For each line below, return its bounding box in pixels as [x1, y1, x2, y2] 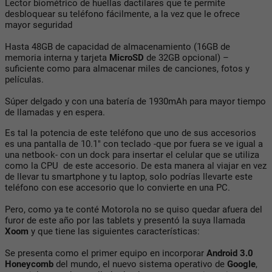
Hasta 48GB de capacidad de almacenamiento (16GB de [5, 41, 230, 52]
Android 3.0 [206, 247, 253, 259]
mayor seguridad [5, 19, 72, 30]
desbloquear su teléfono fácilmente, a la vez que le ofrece [5, 8, 240, 19]
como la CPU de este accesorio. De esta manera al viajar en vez [5, 160, 267, 171]
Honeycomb [5, 258, 53, 270]
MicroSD [109, 52, 144, 63]
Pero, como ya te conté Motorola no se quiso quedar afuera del [5, 203, 262, 215]
